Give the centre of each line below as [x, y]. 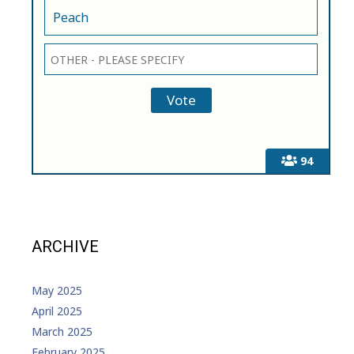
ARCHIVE [65, 247]
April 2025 [57, 311]
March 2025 [62, 332]
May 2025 [57, 291]
